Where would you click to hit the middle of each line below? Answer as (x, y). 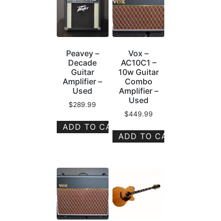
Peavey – (82, 54)
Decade (83, 63)
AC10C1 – (138, 63)
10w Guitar (138, 72)
